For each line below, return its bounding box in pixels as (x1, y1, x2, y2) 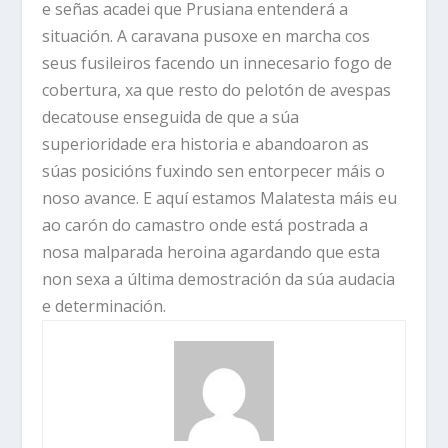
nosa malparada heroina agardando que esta (42, 241, 381, 264)
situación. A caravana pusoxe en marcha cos (42, 25, 371, 48)
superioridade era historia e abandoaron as (42, 133, 370, 156)
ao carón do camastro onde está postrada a (42, 214, 369, 237)
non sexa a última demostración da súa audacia (42, 268, 396, 291)
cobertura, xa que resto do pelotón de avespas (42, 79, 392, 102)
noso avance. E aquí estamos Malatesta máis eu (42, 187, 398, 210)
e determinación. (42, 295, 167, 318)
